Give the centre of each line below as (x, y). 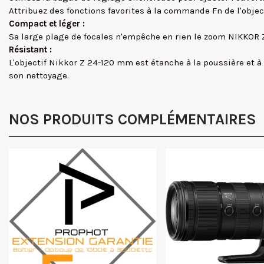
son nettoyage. (39, 75)
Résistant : (30, 49)
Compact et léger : (47, 24)
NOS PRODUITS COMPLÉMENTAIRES (133, 119)
